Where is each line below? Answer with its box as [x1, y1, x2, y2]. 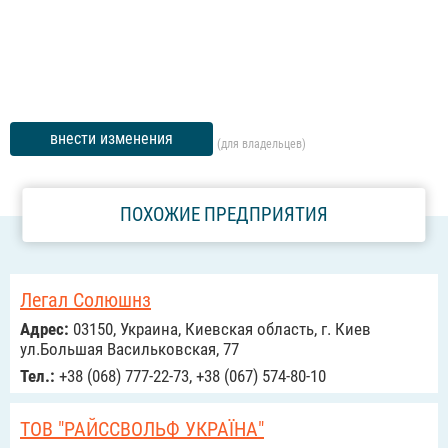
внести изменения [50, 129, 173, 148]
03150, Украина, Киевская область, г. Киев [69, 319, 371, 339]
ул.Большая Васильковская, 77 [20, 339, 239, 359]
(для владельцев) [217, 137, 306, 152]
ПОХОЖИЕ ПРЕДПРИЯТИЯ [120, 203, 328, 226]
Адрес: [20, 319, 69, 339]
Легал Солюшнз [20, 288, 151, 312]
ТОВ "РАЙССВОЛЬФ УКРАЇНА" [20, 417, 264, 441]
